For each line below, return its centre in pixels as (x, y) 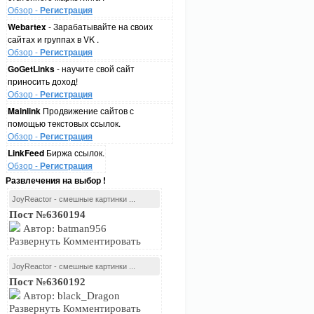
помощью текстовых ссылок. (64, 123)
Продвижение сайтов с (87, 110)
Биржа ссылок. (74, 152)
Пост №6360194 (47, 214)
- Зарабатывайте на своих (100, 26)
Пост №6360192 (47, 282)
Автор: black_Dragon (70, 296)
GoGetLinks (31, 69)
